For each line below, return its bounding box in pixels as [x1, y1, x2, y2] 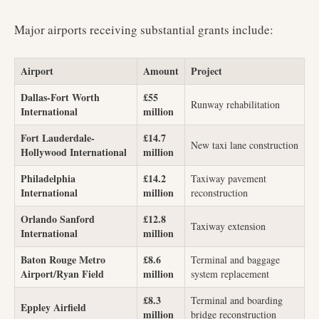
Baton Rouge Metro [21, 252, 105, 267]
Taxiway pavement [191, 172, 266, 185]
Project [191, 63, 222, 78]
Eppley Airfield [21, 300, 86, 315]
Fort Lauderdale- [21, 130, 95, 145]
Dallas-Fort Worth [21, 90, 100, 105]
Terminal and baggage [191, 253, 280, 266]
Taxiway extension [191, 219, 266, 233]
